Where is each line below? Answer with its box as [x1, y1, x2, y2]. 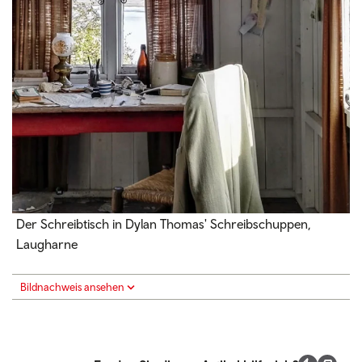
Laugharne [16, 236, 78, 251]
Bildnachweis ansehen [20, 280, 124, 293]
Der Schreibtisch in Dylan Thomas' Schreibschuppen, [16, 216, 311, 231]
